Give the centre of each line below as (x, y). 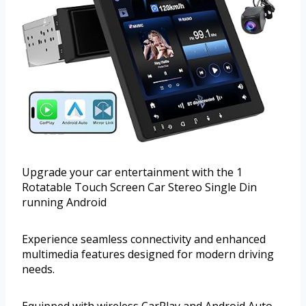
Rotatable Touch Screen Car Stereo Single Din (139, 187)
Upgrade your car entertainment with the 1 (132, 172)
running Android (64, 202)
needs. (38, 269)
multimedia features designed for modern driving (148, 254)
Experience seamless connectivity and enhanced (144, 239)
